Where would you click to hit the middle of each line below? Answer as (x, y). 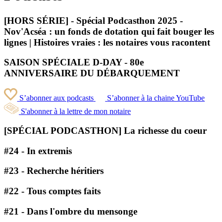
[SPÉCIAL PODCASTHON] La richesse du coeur (105, 131)
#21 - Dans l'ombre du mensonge (71, 211)
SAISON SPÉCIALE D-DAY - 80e (74, 62)
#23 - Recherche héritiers (54, 171)
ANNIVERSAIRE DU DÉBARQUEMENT (92, 73)
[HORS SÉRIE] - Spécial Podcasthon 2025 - (93, 20)
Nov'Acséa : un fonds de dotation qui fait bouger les (109, 31)
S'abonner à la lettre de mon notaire (76, 111)
